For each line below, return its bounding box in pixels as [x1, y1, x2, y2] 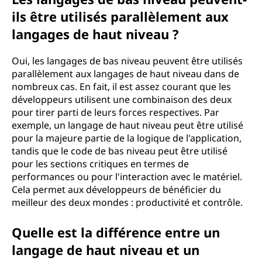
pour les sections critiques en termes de [12, 157, 189, 170]
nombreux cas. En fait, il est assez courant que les [12, 80, 231, 93]
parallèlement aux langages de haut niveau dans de [12, 67, 239, 80]
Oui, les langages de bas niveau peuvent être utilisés [12, 54, 243, 67]
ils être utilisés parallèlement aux [12, 8, 229, 25]
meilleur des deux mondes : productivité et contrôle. [12, 196, 243, 209]
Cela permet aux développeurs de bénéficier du [12, 183, 221, 196]
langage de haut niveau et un [12, 241, 199, 258]
